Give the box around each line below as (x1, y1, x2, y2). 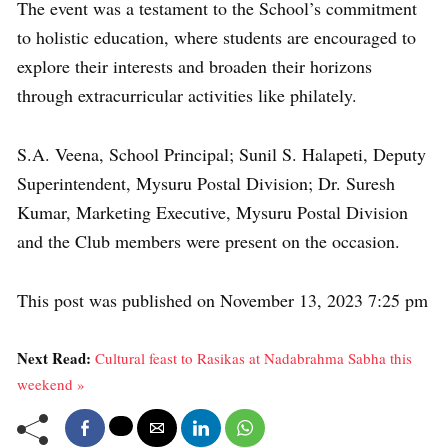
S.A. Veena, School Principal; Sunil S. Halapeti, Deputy (17, 142, 426, 167)
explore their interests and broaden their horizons (17, 54, 372, 79)
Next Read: (17, 347, 95, 370)
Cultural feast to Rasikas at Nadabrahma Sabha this (95, 348, 412, 369)
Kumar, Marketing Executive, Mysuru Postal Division (17, 200, 408, 225)
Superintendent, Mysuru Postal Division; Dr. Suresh (17, 171, 395, 196)
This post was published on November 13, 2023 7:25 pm (17, 288, 428, 313)
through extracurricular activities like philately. (17, 83, 357, 108)
